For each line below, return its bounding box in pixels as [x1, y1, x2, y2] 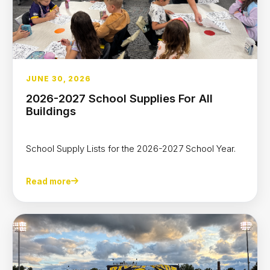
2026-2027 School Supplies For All [26, 91, 213, 105]
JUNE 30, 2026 [26, 74, 91, 83]
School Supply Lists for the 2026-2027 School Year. [26, 143, 240, 155]
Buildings [26, 104, 76, 118]
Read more [26, 176, 71, 186]
